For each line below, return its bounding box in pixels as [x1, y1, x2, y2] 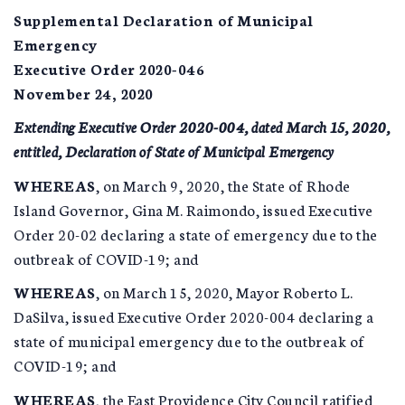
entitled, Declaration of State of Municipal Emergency [14, 140, 334, 161]
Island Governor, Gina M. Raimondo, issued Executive [14, 198, 373, 220]
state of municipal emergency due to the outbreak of [14, 330, 365, 351]
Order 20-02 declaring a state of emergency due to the [14, 222, 378, 244]
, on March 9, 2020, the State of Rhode [95, 174, 351, 195]
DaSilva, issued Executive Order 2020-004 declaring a [14, 306, 373, 326]
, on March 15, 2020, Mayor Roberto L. [95, 281, 353, 302]
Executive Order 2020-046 [14, 57, 204, 79]
